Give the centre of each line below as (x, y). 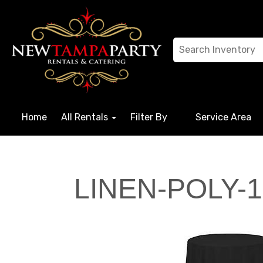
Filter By (149, 117)
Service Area (223, 117)
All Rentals (86, 117)
